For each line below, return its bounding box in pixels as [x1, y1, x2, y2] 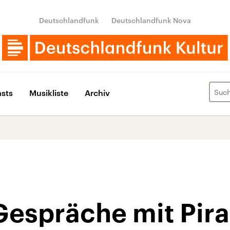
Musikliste [29, 87, 68, 98]
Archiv [85, 87, 110, 98]
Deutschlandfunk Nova [111, 16, 191, 25]
